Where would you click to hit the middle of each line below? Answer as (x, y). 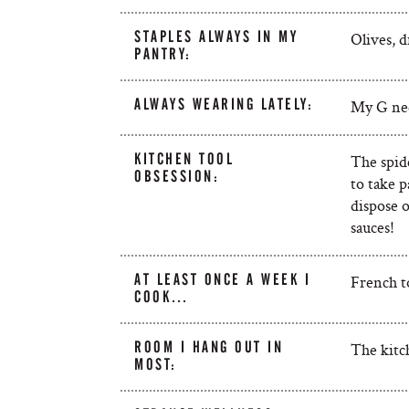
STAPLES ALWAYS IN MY (216, 37)
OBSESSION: (177, 176)
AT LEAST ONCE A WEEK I (223, 279)
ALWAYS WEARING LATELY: (224, 104)
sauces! (372, 227)
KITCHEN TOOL (184, 159)
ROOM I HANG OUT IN (209, 347)
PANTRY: (163, 54)
